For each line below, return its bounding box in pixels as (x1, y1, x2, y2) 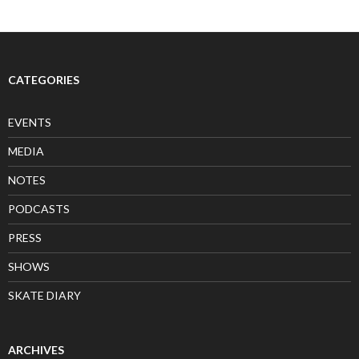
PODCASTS (8, 201, 70, 216)
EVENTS (8, 115, 51, 129)
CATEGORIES (8, 72, 79, 87)
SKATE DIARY (8, 288, 81, 302)
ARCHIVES (8, 342, 64, 357)
